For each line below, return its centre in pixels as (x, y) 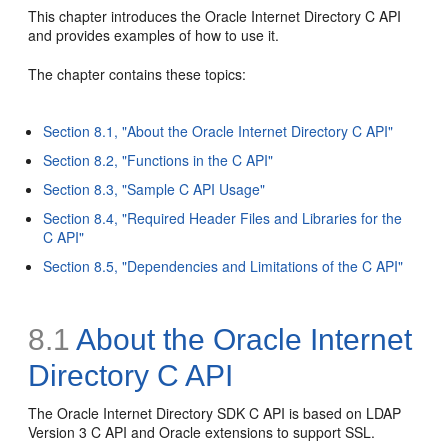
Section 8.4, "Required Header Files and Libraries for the (223, 218)
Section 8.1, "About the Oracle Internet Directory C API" (218, 131)
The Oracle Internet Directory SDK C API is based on (197, 413)
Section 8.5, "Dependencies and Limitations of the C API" (223, 266)
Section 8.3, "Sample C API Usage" (154, 189)
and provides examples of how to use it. (154, 35)
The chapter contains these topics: (137, 74)
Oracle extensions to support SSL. (267, 432)
